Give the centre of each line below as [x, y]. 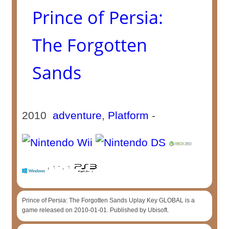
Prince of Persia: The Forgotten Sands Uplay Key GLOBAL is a [109, 200]
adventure [77, 115]
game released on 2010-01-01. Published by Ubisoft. [96, 210]
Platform [129, 115]
